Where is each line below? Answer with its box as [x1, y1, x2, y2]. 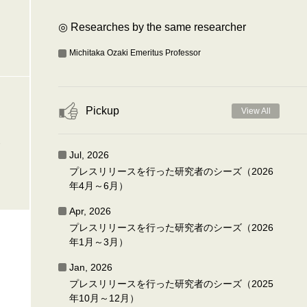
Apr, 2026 [69, 206, 112, 217]
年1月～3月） [69, 236, 129, 247]
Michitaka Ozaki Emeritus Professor [69, 48, 201, 58]
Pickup [86, 105, 120, 116]
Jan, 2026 [69, 262, 113, 273]
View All [241, 106, 271, 116]
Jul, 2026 [69, 149, 110, 160]
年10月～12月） [69, 293, 140, 304]
